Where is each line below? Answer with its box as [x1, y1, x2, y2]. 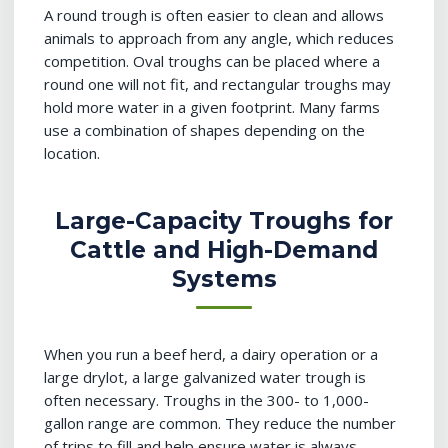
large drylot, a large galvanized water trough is [44, 367, 366, 387]
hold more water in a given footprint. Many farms [44, 97, 380, 117]
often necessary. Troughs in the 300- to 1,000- [44, 390, 369, 410]
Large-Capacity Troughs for [55, 207, 393, 235]
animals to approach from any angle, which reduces [44, 28, 394, 48]
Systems [171, 265, 277, 293]
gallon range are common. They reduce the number [44, 413, 396, 433]
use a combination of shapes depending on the [44, 120, 365, 140]
